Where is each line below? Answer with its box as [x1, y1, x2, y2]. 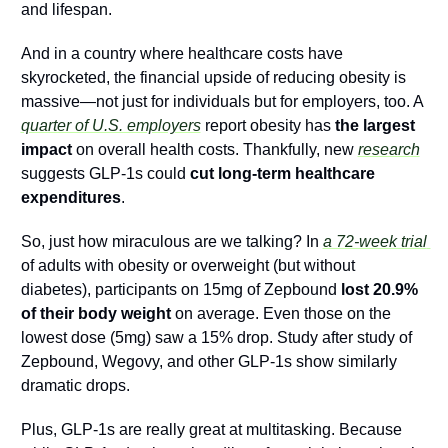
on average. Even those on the [174, 305, 391, 323]
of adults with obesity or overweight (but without [20, 257, 355, 275]
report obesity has [200, 117, 335, 135]
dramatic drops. [20, 377, 130, 395]
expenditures [20, 189, 121, 207]
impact [20, 141, 72, 159]
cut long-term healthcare [189, 165, 375, 183]
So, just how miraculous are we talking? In [20, 233, 323, 251]
